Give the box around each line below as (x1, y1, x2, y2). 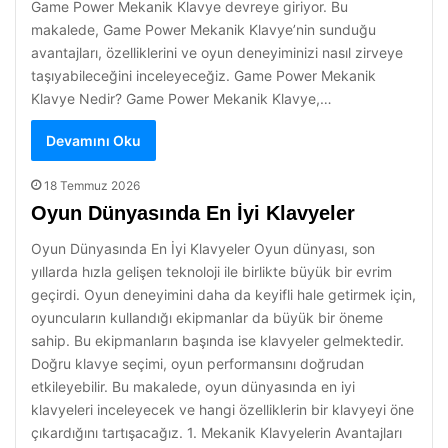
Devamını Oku (46, 132, 141, 149)
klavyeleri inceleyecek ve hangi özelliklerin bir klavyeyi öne (31, 401, 414, 418)
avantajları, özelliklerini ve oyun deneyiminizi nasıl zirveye (31, 44, 403, 61)
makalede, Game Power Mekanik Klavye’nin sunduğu (31, 21, 376, 38)
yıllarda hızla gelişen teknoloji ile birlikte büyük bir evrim (31, 263, 392, 280)
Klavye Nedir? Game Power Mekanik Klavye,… (31, 90, 332, 107)
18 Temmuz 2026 (44, 178, 140, 193)
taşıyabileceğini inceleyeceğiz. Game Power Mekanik (31, 67, 376, 84)
